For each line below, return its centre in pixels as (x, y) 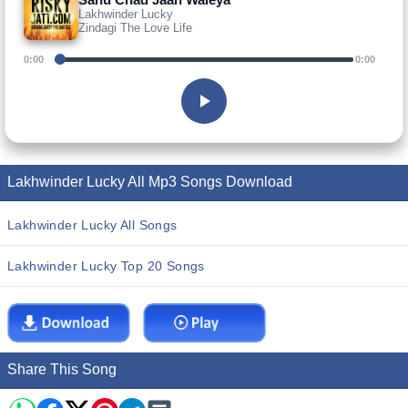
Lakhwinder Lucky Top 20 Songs (106, 266)
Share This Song (62, 369)
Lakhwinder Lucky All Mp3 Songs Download (150, 182)
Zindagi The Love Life (135, 27)
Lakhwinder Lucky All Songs (92, 225)
